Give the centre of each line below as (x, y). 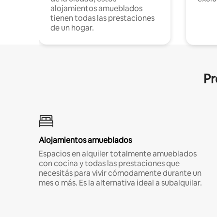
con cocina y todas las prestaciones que (109, 163)
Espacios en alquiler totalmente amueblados (118, 154)
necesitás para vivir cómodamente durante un (120, 173)
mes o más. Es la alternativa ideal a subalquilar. (120, 183)
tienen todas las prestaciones (102, 18)
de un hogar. (72, 28)
